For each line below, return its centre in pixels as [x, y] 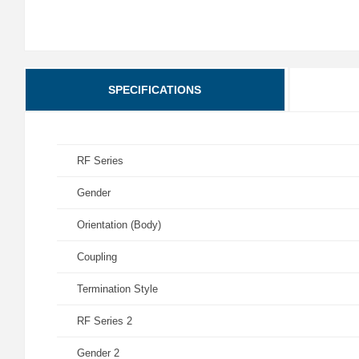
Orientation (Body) [119, 225]
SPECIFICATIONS [155, 90]
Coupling [97, 257]
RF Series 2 [105, 321]
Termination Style [117, 289]
